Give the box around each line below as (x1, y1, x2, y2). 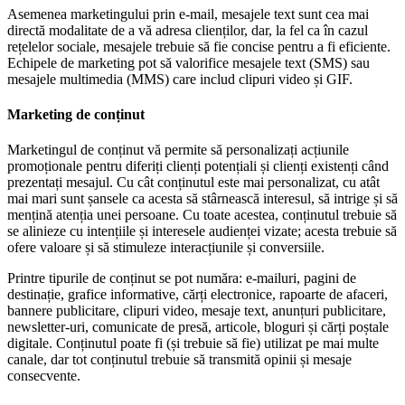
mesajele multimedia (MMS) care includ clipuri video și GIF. (7, 71, 353, 87)
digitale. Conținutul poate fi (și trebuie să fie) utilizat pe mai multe (7, 335, 379, 352)
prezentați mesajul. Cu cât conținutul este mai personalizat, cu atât (7, 174, 380, 191)
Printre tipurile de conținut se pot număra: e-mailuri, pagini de (7, 270, 356, 287)
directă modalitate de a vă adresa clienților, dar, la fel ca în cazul (7, 22, 368, 38)
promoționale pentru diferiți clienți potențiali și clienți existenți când (7, 158, 389, 174)
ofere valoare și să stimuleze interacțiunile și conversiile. (7, 240, 325, 256)
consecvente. (7, 368, 80, 384)
